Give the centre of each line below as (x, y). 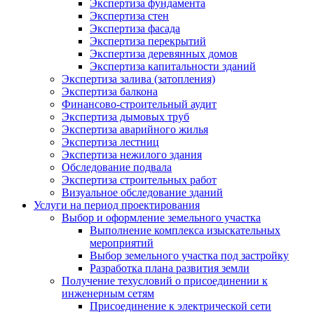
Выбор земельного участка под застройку (189, 255)
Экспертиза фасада (135, 28)
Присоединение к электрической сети (180, 306)
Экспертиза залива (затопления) (138, 78)
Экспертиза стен (129, 15)
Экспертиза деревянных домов (164, 53)
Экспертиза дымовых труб (125, 116)
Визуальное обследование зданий (142, 192)
